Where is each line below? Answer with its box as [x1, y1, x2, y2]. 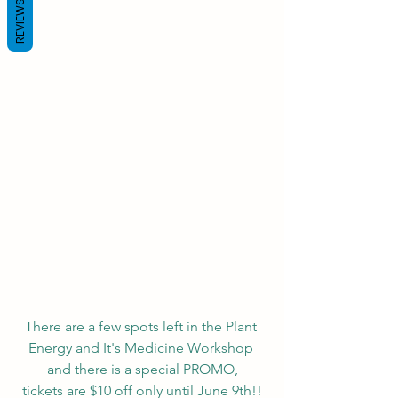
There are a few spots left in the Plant [24, 317, 260, 335]
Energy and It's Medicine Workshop [28, 338, 257, 356]
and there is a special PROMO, [46, 360, 238, 378]
